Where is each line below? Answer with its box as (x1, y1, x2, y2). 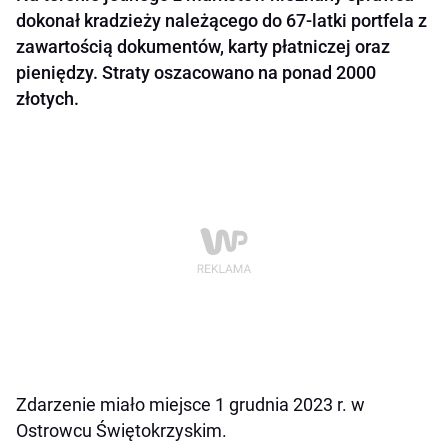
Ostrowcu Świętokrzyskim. (16, 420, 227, 442)
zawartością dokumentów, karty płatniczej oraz (16, 36, 390, 58)
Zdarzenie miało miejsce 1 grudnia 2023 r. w (16, 394, 365, 416)
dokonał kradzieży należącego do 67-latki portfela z (16, 10, 427, 32)
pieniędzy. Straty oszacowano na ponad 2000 (16, 62, 376, 84)
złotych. (16, 88, 79, 110)
